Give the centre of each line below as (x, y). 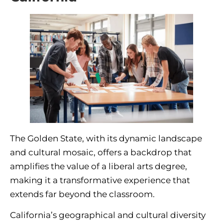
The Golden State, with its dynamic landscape (106, 138)
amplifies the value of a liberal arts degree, (99, 166)
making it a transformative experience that (100, 180)
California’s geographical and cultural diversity (108, 215)
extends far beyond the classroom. (82, 194)
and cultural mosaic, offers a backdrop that (101, 152)
